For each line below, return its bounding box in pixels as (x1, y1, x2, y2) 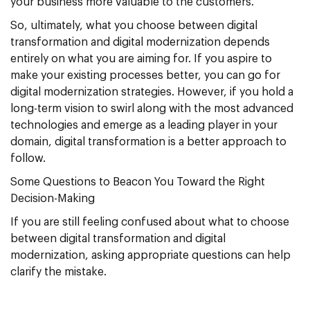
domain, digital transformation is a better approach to (10, 136, 286, 148)
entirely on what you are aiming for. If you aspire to (10, 53, 272, 65)
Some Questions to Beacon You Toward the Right (10, 176, 265, 188)
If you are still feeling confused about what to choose (10, 217, 289, 228)
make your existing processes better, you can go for (10, 70, 280, 82)
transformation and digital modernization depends (10, 37, 270, 48)
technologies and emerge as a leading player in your (10, 120, 277, 131)
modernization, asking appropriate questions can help (10, 250, 291, 262)
